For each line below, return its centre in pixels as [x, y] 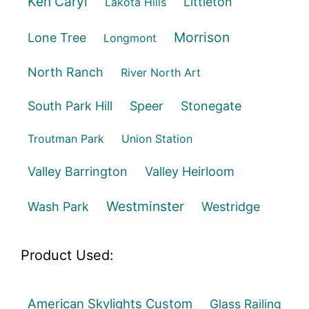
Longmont [130, 38]
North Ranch [66, 72]
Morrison [202, 37]
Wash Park [58, 207]
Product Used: [67, 255]
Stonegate [211, 106]
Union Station [157, 139]
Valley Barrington [78, 171]
